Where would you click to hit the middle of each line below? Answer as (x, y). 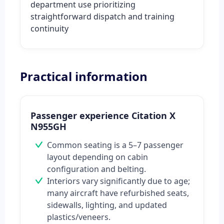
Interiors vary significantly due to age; (118, 181)
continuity (49, 29)
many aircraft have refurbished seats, (118, 193)
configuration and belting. (96, 169)
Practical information (84, 76)
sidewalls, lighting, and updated (107, 205)
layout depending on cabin (97, 157)
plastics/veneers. (79, 217)
